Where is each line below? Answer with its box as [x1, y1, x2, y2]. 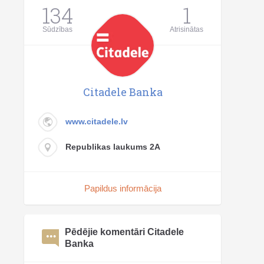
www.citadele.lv [65, 117, 128, 126]
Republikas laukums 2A [65, 142, 160, 151]
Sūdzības [42, 25, 72, 34]
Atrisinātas [170, 25, 203, 34]
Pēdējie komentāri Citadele [65, 227, 184, 237]
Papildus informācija [84, 183, 161, 193]
